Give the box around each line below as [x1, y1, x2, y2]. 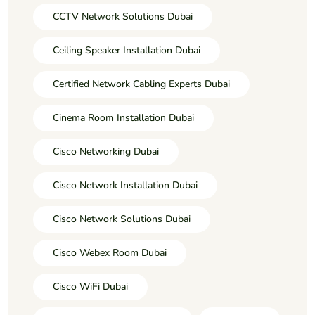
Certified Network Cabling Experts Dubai [53, 77, 230, 91]
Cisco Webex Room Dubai [53, 245, 167, 259]
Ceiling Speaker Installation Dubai [53, 43, 200, 57]
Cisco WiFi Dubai [53, 279, 128, 293]
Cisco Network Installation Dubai [53, 178, 198, 192]
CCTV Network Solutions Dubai [53, 9, 193, 23]
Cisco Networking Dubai [53, 144, 159, 158]
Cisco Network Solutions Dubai [53, 212, 191, 226]
